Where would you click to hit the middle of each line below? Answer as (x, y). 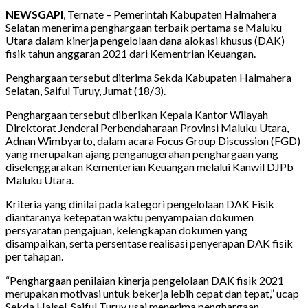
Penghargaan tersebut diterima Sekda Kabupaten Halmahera (148, 78)
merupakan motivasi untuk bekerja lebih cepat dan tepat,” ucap (152, 294)
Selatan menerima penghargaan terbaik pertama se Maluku (144, 27)
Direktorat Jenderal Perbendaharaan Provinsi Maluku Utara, (147, 128)
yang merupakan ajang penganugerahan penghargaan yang (142, 154)
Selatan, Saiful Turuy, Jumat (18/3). (86, 91)
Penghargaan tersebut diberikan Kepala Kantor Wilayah (137, 115)
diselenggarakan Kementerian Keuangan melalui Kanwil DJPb (150, 167)
